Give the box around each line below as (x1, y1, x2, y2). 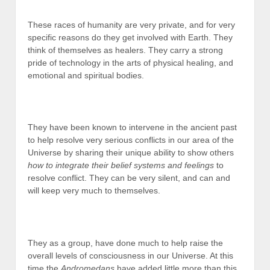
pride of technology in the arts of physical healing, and (28, 57, 233, 67)
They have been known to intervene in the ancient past (28, 122, 237, 133)
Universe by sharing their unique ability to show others (28, 148, 234, 158)
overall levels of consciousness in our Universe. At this (28, 251, 233, 261)
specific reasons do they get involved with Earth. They (28, 32, 233, 42)
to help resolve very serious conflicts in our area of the (28, 135, 234, 145)
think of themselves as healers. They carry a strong (28, 45, 223, 55)
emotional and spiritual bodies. (28, 70, 144, 80)
